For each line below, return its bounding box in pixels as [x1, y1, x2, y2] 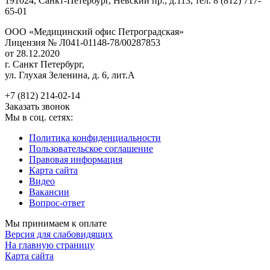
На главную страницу [5, 239, 95, 250]
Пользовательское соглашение [29, 143, 153, 154]
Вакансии [29, 186, 69, 197]
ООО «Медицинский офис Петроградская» [5, 26, 184, 37]
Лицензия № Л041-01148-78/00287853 [5, 37, 160, 48]
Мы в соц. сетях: [5, 111, 73, 122]
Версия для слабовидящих [5, 228, 113, 239]
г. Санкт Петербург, [5, 58, 84, 69]
